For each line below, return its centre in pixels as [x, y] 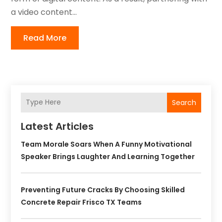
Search [184, 102]
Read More [45, 38]
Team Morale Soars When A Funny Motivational [107, 144]
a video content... [44, 12]
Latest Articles [57, 126]
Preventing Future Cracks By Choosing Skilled [103, 190]
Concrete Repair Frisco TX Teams [82, 202]
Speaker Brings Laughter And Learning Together [108, 156]
